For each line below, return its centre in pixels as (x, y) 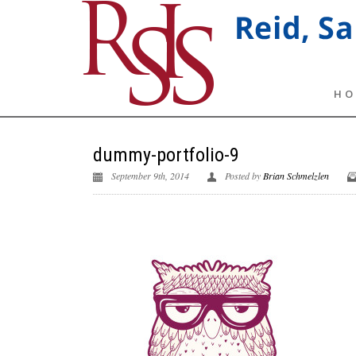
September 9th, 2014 (151, 176)
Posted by (244, 176)
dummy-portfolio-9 (166, 155)
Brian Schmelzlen (296, 176)
